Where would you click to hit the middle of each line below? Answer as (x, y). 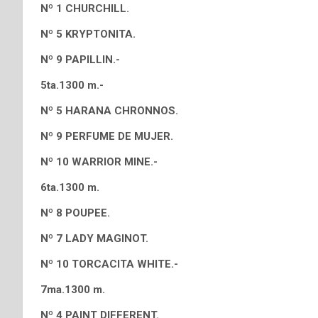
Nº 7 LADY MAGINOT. (94, 238)
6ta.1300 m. (70, 187)
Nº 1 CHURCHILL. (85, 9)
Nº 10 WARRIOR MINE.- (99, 162)
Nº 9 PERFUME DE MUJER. (107, 136)
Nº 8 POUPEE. (75, 213)
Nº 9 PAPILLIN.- (80, 60)
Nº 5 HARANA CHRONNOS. (109, 111)
